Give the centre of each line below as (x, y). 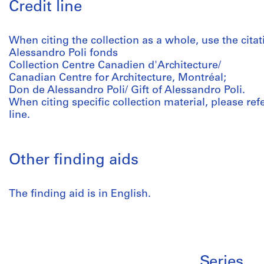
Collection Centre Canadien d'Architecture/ (115, 66)
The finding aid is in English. (80, 194)
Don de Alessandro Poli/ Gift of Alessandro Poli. (127, 90)
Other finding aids (74, 161)
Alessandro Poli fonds (63, 53)
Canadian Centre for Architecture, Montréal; (118, 78)
